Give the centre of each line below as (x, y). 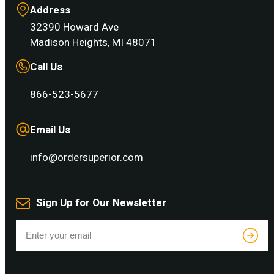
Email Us (50, 130)
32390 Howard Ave (74, 27)
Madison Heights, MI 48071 (93, 43)
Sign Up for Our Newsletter (101, 203)
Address (50, 10)
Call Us (46, 67)
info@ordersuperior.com (87, 157)
